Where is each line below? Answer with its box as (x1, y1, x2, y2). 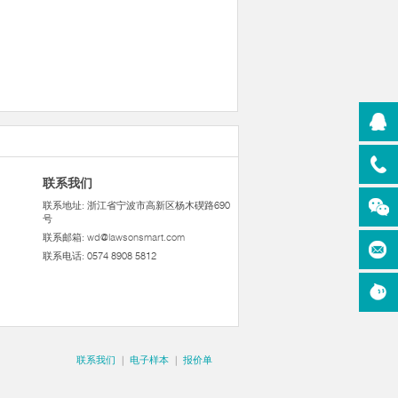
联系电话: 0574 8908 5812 (42, 250, 156, 262)
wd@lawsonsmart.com (86, 231, 185, 243)
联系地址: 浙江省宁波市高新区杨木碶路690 (42, 199, 230, 211)
